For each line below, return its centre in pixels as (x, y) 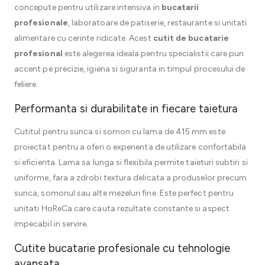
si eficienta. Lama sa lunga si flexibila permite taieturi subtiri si (131, 162)
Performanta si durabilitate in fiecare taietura (126, 109)
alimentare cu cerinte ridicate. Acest (84, 38)
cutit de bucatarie (191, 38)
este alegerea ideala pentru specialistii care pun (153, 54)
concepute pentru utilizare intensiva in (88, 7)
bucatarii (180, 7)
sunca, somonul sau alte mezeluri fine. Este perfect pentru (124, 193)
